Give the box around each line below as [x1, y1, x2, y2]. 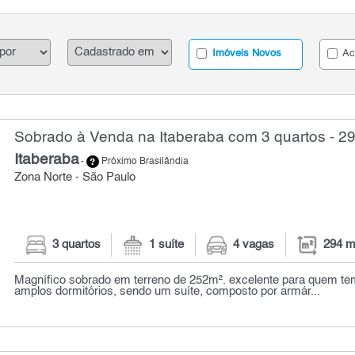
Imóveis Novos [209, 48, 282, 59]
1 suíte [149, 239, 185, 251]
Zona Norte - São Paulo [14, 172, 136, 183]
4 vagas [233, 239, 275, 251]
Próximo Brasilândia [99, 157, 189, 167]
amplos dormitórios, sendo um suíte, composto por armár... [14, 285, 321, 297]
